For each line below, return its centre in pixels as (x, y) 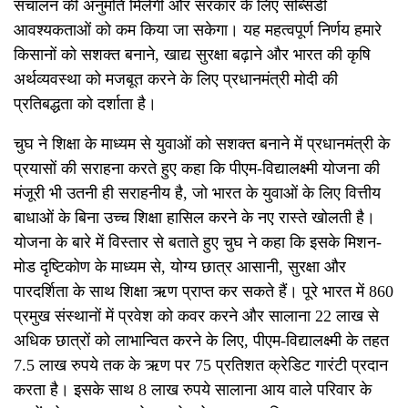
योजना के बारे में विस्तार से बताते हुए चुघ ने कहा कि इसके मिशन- (198, 242)
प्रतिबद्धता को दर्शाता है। (85, 103)
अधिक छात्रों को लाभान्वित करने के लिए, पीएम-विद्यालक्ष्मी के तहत (201, 340)
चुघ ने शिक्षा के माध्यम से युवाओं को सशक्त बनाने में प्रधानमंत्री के (202, 143)
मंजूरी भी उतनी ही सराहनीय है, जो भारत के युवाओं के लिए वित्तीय (197, 193)
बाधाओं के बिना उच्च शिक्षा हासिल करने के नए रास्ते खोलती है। (194, 217)
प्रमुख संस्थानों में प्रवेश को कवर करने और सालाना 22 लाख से (196, 316)
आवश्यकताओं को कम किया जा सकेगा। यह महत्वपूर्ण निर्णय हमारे (198, 30)
